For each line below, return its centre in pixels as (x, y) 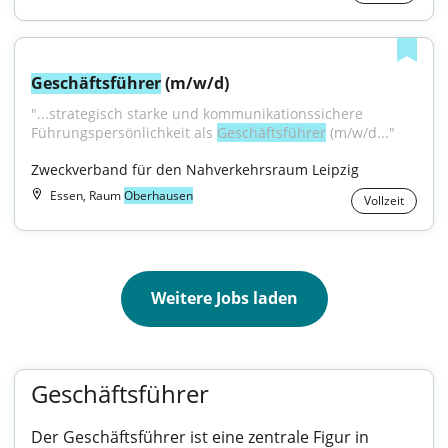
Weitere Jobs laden (224, 298)
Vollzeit (384, 200)
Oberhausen (158, 195)
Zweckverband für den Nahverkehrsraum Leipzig (195, 169)
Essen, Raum (87, 195)
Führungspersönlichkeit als (124, 132)
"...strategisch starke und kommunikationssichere (197, 113)
